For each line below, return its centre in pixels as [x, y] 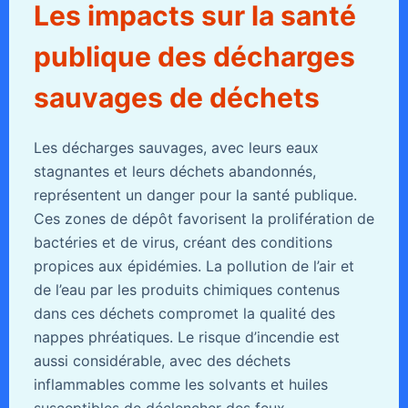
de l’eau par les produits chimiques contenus [186, 289]
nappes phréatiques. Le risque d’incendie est [186, 337]
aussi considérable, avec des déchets [162, 360]
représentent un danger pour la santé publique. [195, 194]
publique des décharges [194, 56]
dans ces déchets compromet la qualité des [184, 313]
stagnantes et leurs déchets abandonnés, [174, 171]
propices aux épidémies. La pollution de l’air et [194, 265]
